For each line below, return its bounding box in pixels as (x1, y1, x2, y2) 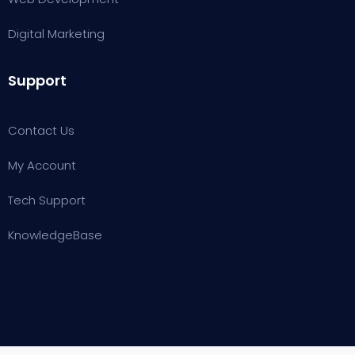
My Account (8, 157, 76, 174)
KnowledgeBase (8, 227, 102, 243)
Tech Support (8, 192, 86, 208)
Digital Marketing (8, 25, 105, 42)
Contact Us (8, 122, 74, 139)
